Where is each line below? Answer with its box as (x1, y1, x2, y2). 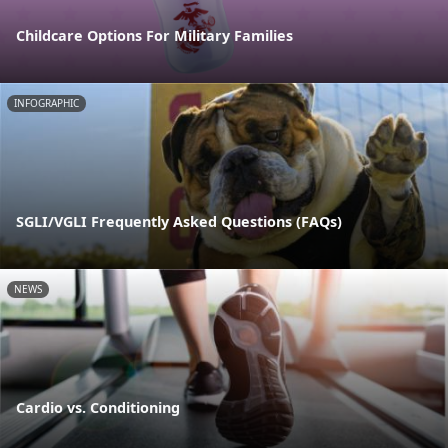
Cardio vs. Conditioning (16, 398, 180, 418)
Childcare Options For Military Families (16, 25, 293, 45)
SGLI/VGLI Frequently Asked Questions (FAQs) (16, 212, 342, 232)
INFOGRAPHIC (14, 95, 79, 110)
